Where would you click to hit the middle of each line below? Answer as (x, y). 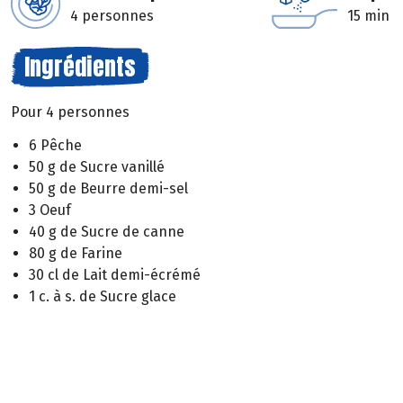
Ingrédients (80, 67)
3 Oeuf (50, 210)
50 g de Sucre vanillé (97, 166)
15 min (368, 16)
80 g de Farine (76, 253)
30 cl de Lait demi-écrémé (115, 274)
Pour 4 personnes (70, 112)
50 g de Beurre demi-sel (108, 188)
